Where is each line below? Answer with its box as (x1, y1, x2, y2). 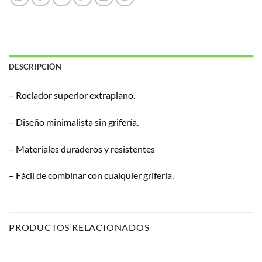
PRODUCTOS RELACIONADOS (9, 222, 150, 233)
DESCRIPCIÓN (9, 62, 61, 72)
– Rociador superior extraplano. (9, 89, 135, 101)
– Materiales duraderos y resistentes (9, 143, 155, 154)
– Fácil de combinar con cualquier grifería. (9, 170, 174, 181)
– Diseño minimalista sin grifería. (9, 116, 139, 127)
